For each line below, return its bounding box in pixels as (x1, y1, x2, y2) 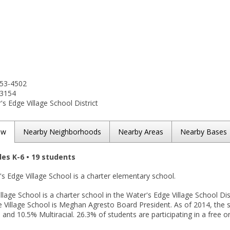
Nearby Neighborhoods (23, 127, 101, 137)
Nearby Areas (118, 127, 163, 137)
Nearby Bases (180, 127, 227, 137)
